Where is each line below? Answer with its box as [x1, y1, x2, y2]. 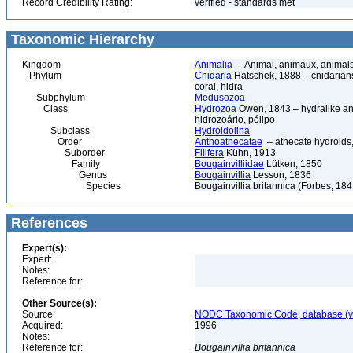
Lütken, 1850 [264, 158, 322, 169]
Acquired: [22, 320, 63, 331]
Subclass [22, 125, 90, 136]
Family [22, 158, 100, 169]
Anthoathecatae [195, 136, 262, 147]
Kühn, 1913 [224, 147, 276, 158]
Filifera [195, 147, 224, 158]
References [7, 215, 87, 231]
